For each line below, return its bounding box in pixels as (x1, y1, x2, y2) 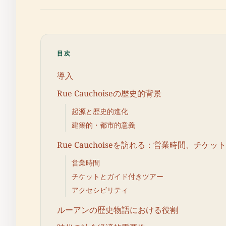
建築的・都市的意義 (72, 120, 135, 130)
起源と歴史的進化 (72, 106, 128, 116)
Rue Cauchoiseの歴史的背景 (57, 87, 161, 99)
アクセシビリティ (72, 185, 128, 195)
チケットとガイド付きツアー (72, 171, 163, 181)
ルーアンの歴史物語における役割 (57, 204, 178, 216)
